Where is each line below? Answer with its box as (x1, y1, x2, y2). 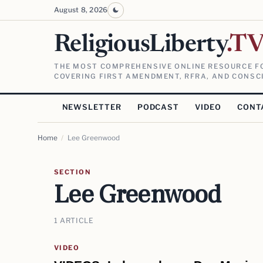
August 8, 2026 (54, 6, 108, 15)
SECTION (54, 168, 91, 177)
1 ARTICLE (54, 215, 94, 225)
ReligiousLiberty (54, 32, 227, 58)
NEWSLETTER (62, 103, 122, 112)
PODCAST (137, 103, 180, 112)
